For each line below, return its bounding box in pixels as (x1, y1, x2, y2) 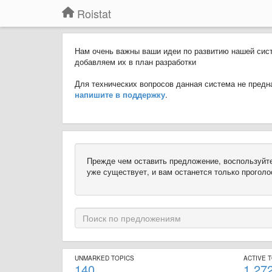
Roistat (77, 5, 111, 21)
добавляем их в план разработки (75, 56, 196, 67)
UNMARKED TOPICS (75, 254, 134, 262)
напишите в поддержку (75, 89, 165, 100)
